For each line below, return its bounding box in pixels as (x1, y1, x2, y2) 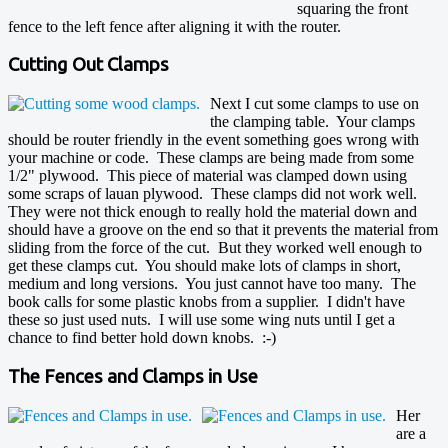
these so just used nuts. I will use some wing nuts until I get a (8, 311, 395, 329)
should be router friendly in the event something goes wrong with (8, 131, 419, 149)
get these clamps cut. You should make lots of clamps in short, (8, 257, 401, 275)
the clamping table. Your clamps (210, 113, 415, 131)
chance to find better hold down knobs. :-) (8, 329, 276, 347)
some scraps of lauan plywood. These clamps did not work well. (8, 185, 421, 203)
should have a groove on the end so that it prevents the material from (8, 221, 438, 239)
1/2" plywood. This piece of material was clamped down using (8, 167, 407, 185)
